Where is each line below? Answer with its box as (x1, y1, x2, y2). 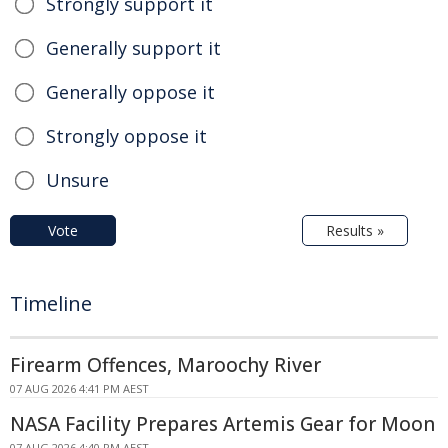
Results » (326, 220, 384, 240)
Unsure (46, 167, 109, 192)
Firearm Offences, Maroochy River (10, 351, 321, 378)
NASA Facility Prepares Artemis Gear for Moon (10, 410, 435, 437)
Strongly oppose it (46, 123, 207, 148)
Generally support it (46, 35, 221, 60)
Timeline (10, 289, 92, 317)
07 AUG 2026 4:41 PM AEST (10, 380, 149, 396)
